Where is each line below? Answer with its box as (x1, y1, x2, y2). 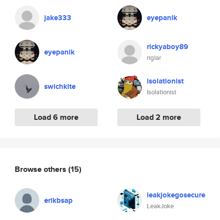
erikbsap (44, 195, 73, 206)
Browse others (15, 163, 68, 175)
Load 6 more (34, 111, 79, 123)
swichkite (44, 81, 76, 92)
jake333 (44, 12, 71, 23)
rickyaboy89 (147, 41, 188, 52)
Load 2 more (137, 111, 181, 123)
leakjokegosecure (147, 190, 205, 200)
